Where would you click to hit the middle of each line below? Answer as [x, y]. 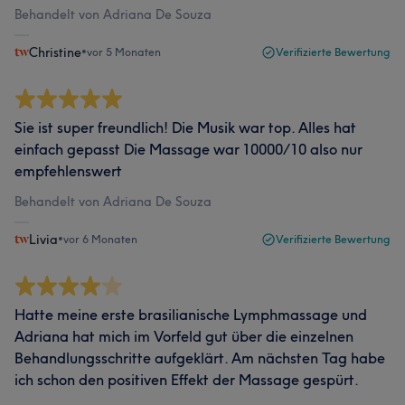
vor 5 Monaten [124, 52]
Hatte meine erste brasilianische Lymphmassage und [191, 315]
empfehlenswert [68, 171]
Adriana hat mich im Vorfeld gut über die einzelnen [184, 336]
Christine [55, 52]
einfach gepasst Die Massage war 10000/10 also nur [188, 149]
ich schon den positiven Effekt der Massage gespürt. [187, 380]
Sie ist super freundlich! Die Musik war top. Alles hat [185, 127]
